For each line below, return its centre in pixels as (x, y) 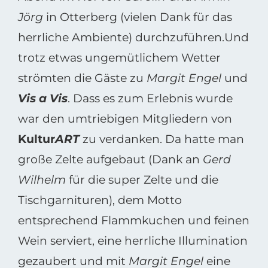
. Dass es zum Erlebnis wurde (150, 98)
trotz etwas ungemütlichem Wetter (119, 58)
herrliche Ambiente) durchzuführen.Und (133, 37)
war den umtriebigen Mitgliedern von (125, 119)
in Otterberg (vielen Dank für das (137, 17)
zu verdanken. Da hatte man (162, 139)
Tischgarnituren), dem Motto (100, 200)
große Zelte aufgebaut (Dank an (110, 159)
